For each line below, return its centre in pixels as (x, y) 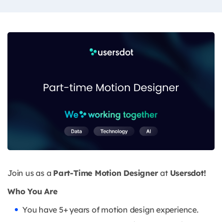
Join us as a (30, 173)
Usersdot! (188, 173)
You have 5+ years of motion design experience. (111, 210)
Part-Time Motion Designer (107, 173)
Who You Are (32, 192)
